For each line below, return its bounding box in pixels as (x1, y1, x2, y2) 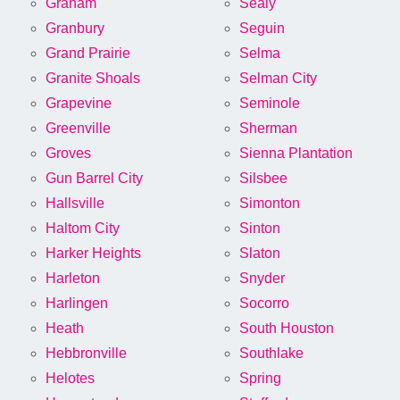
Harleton (46, 271, 100, 287)
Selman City (239, 71, 317, 87)
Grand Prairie (46, 46, 130, 62)
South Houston (239, 321, 334, 337)
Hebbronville (46, 346, 127, 362)
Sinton (239, 221, 280, 237)
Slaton (239, 246, 280, 262)
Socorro (239, 296, 289, 312)
